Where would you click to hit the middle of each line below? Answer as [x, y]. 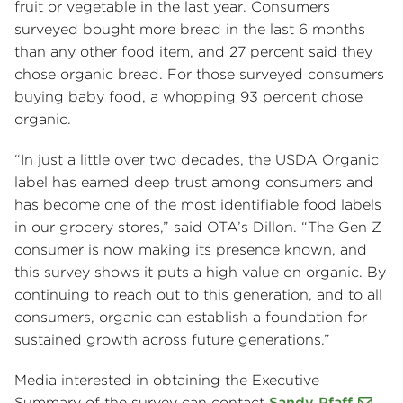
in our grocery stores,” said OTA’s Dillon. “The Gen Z [198, 228]
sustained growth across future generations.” [175, 340]
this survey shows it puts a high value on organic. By [200, 273]
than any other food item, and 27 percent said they [193, 52]
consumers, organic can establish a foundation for [191, 318]
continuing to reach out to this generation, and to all [198, 295]
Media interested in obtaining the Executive [167, 381]
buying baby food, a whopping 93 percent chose [188, 97]
